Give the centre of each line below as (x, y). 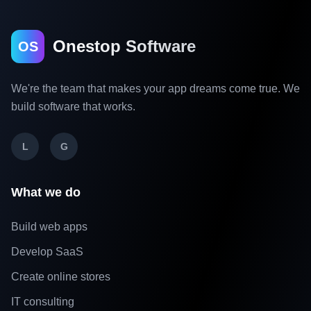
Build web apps (49, 227)
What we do (46, 192)
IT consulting (43, 302)
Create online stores (61, 277)
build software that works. (73, 107)
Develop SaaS (47, 252)
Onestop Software (124, 46)
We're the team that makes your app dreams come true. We (155, 89)
